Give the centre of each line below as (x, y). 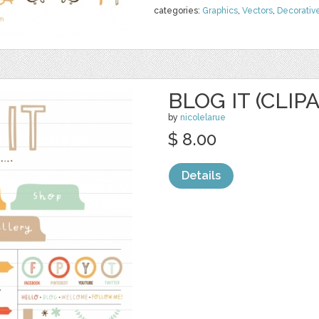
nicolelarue (203, 117)
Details (201, 176)
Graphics (220, 11)
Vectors (257, 11)
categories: (178, 11)
